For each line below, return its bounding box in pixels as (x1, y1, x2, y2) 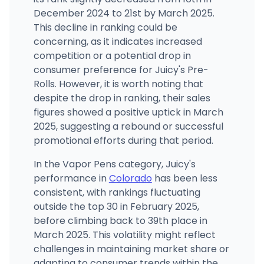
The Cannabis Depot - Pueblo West (45, 6, 211, 19)
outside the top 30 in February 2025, (33, 199, 199, 213)
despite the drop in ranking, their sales (33, 91, 210, 105)
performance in (33, 171, 109, 185)
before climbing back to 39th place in (33, 213, 207, 227)
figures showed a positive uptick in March (33, 105, 223, 119)
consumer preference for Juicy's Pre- (33, 62, 209, 77)
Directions (114, 33, 154, 44)
